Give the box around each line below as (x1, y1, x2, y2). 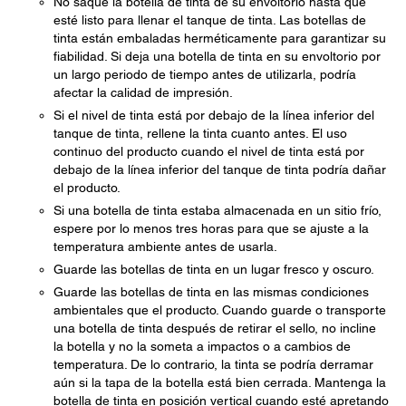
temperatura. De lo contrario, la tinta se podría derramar (53, 357, 373, 372)
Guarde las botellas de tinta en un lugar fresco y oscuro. (53, 262, 374, 276)
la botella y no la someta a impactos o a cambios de (53, 339, 351, 353)
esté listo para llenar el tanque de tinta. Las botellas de (53, 13, 366, 27)
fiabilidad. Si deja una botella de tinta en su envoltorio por (53, 49, 381, 63)
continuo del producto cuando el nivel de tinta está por (53, 144, 364, 159)
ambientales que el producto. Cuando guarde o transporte (53, 303, 386, 317)
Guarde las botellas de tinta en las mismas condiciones (53, 285, 369, 299)
